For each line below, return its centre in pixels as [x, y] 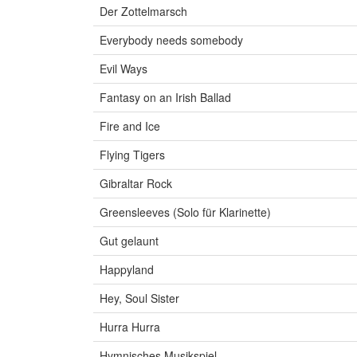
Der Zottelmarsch [143, 12]
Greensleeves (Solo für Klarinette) [185, 212]
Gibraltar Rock [136, 184]
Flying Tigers [132, 155]
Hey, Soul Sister [139, 298]
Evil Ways [124, 69]
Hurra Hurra [130, 327]
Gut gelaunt [129, 241]
